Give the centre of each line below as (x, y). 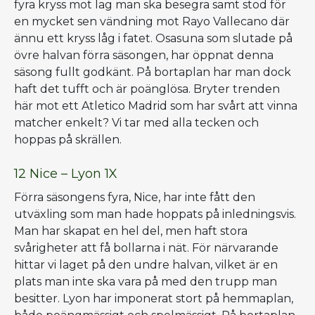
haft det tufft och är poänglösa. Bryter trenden (147, 89)
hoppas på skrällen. (69, 139)
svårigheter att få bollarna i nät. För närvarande (146, 247)
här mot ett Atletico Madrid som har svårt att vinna (156, 105)
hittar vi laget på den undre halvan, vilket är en (146, 264)
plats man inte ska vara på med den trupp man (146, 281)
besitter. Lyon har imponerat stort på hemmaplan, (154, 298)
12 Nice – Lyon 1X (66, 173)
